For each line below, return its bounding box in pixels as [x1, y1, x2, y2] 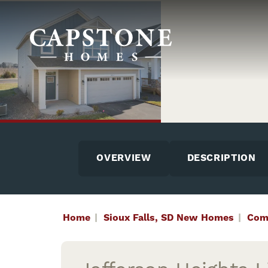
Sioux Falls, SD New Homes [103, 211, 234, 224]
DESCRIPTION [187, 152, 256, 165]
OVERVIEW [96, 152, 151, 165]
